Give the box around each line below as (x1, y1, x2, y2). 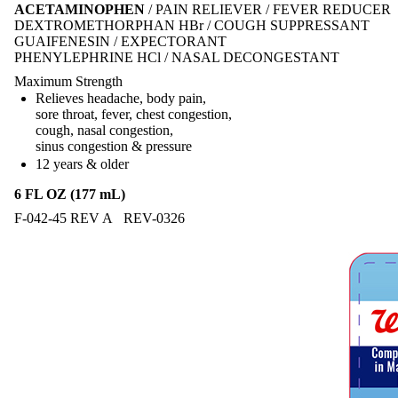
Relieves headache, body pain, (36, 91, 206, 107)
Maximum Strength (14, 73, 123, 89)
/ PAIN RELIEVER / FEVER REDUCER (148, 2, 391, 18)
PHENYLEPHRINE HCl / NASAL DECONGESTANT (14, 50, 339, 66)
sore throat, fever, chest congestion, (36, 107, 232, 123)
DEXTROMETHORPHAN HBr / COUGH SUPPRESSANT (14, 18, 370, 34)
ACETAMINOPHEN (14, 2, 148, 18)
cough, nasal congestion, (36, 123, 173, 139)
